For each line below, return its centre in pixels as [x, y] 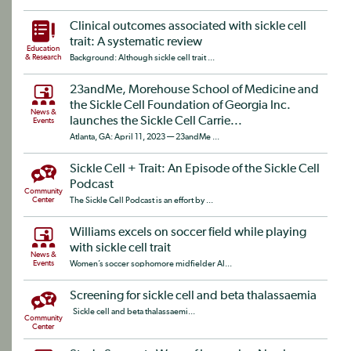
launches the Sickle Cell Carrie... [156, 121]
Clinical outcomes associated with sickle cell [188, 27]
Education [43, 49]
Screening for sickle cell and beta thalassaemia [193, 296]
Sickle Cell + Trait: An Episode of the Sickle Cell [195, 169]
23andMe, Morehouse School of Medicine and [194, 90]
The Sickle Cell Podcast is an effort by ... [141, 200]
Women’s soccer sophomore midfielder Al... [151, 264]
